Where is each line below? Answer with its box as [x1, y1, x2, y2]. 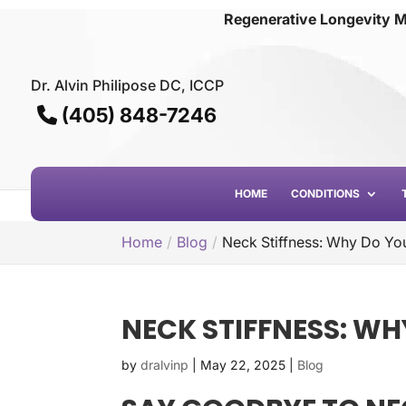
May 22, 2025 [200, 357, 286, 372]
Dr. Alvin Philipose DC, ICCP [30, 76, 224, 94]
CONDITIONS [290, 187, 360, 200]
